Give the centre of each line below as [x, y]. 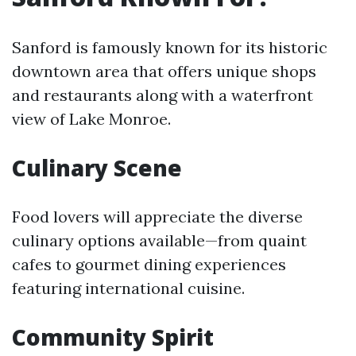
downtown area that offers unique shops [164, 71]
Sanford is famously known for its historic [170, 47]
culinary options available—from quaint [159, 240]
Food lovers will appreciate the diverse [157, 217]
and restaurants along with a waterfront [163, 95]
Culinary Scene [97, 168]
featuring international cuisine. [128, 288]
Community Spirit [113, 337]
